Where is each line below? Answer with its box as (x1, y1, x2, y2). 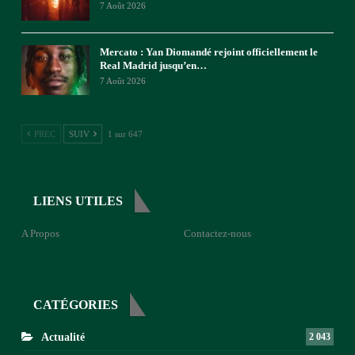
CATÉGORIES (33, 298, 118, 312)
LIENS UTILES (33, 194, 123, 208)
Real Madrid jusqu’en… (100, 59, 207, 71)
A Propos (21, 227, 59, 240)
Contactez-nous (184, 227, 251, 240)
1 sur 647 (108, 129, 143, 139)
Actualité (41, 331, 85, 344)
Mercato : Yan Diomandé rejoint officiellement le (100, 45, 318, 58)
